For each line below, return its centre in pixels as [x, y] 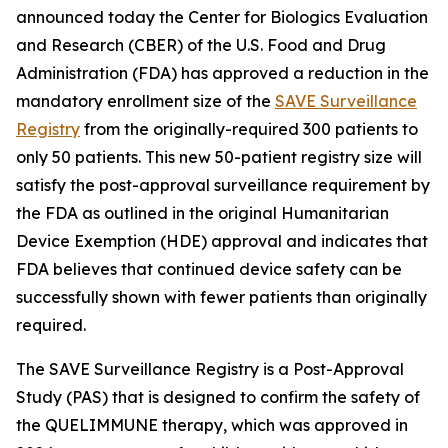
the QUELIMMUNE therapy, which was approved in [212, 425]
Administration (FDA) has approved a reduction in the [222, 73]
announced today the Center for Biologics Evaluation [222, 17]
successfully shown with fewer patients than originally [221, 297]
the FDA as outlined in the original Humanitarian [202, 213]
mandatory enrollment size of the [145, 101]
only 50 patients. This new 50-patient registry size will [219, 157]
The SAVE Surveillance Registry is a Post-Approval [210, 369]
